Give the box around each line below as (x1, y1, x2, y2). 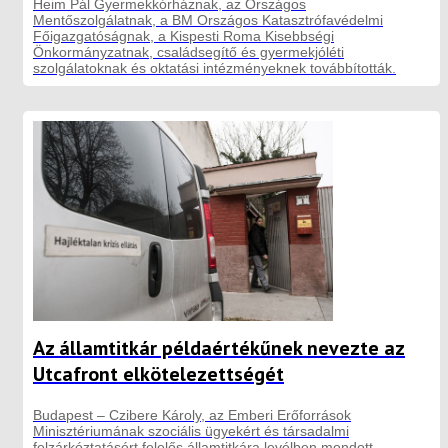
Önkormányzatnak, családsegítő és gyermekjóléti (33, 43, 344, 60)
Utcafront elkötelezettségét (33, 360, 284, 387)
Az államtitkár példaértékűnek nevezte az (33, 334, 405, 361)
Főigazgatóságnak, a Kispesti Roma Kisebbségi (33, 27, 334, 44)
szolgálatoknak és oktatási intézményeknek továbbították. (33, 59, 396, 76)
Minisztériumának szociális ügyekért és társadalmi (33, 422, 349, 439)
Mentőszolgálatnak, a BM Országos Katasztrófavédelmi (33, 11, 383, 28)
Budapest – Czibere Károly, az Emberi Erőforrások (33, 406, 351, 423)
